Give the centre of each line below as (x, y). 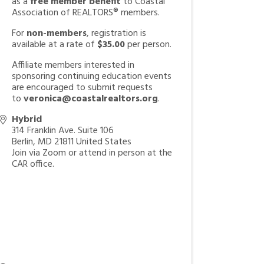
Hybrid (27, 120)
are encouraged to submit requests (82, 88)
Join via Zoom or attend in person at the (92, 153)
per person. (148, 45)
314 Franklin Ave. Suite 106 (63, 131)
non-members (57, 34)
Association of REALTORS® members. (86, 13)
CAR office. (33, 164)
